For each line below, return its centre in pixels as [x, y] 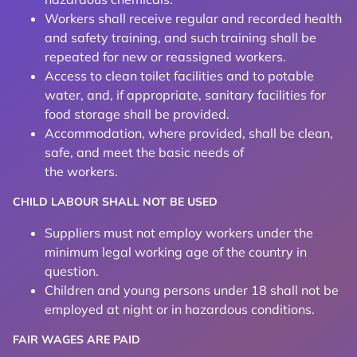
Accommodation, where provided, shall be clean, [189, 133]
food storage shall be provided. [137, 114]
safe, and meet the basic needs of [144, 152]
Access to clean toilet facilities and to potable [179, 76]
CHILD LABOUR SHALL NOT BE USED [115, 202]
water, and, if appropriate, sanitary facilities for [185, 95]
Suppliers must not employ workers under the [179, 233]
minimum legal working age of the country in [176, 252]
